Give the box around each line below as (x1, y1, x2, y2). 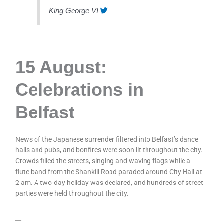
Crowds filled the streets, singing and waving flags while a (15, 157, 191, 165)
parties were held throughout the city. (15, 189, 129, 198)
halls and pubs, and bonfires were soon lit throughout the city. (15, 146, 203, 154)
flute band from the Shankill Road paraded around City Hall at (15, 168, 203, 176)
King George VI (49, 6, 99, 15)
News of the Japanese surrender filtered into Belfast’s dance (15, 135, 199, 144)
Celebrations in (15, 79, 144, 100)
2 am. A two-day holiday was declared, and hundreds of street (15, 179, 204, 187)
